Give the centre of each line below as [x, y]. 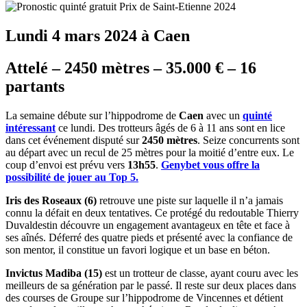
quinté [257, 115]
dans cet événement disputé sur [74, 140]
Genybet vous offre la [210, 164]
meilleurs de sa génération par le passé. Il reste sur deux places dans [151, 285]
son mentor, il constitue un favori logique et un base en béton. [138, 249]
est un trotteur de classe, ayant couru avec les [200, 273]
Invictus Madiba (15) [54, 273]
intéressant [30, 127]
